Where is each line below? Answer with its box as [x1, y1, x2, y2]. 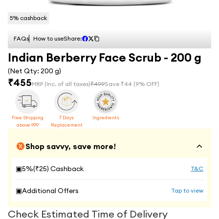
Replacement [50, 122, 83, 128]
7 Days [59, 114, 74, 121]
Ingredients [92, 114, 119, 121]
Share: [64, 35, 82, 42]
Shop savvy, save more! [25, 141, 116, 151]
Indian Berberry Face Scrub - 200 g [8, 50, 201, 65]
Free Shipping [11, 114, 44, 121]
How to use [33, 35, 64, 42]
